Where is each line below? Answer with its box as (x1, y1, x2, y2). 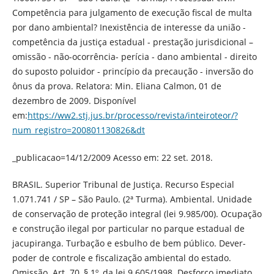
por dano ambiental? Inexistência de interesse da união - (12, 21, 246, 34)
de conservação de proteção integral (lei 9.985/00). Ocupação (12, 207, 262, 220)
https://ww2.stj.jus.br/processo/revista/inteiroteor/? (27, 109, 238, 122)
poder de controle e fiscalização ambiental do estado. (12, 251, 231, 264)
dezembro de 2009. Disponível (12, 95, 136, 107)
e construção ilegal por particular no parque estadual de (12, 222, 245, 234)
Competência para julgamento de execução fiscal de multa (12, 7, 252, 19)
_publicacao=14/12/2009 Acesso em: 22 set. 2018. (12, 151, 213, 163)
